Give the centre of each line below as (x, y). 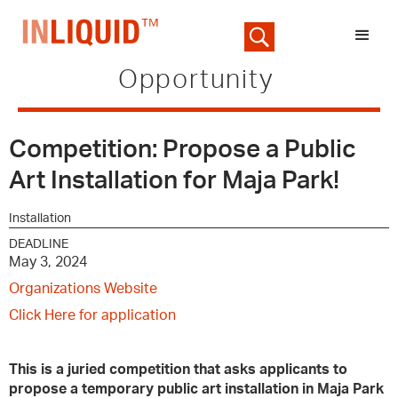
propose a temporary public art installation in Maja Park (196, 389)
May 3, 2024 (48, 262)
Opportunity (196, 80)
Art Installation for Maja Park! (174, 181)
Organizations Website (83, 289)
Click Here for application (92, 315)
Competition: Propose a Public (183, 150)
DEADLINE (39, 244)
